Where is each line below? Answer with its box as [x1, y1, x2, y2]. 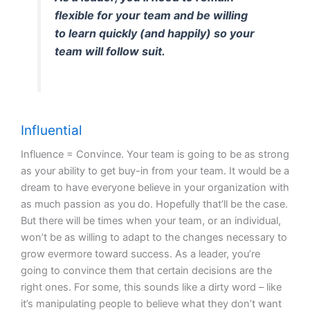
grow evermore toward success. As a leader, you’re [21, 247, 260, 260]
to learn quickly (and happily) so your [55, 26, 255, 40]
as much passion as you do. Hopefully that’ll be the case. [21, 197, 288, 210]
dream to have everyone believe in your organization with [21, 181, 289, 194]
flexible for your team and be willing [55, 8, 248, 22]
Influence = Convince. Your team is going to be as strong [21, 147, 289, 161]
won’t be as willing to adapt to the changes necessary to [21, 230, 287, 244]
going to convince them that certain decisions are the [21, 264, 272, 277]
